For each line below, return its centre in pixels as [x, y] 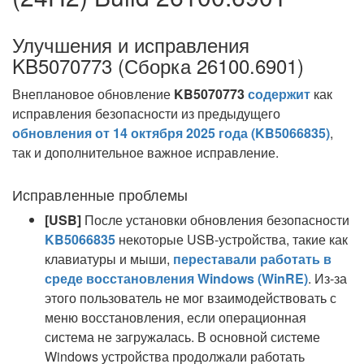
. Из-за [327, 278]
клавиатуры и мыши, [109, 259]
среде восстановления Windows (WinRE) [176, 278]
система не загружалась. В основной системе [182, 337]
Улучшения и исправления [131, 44]
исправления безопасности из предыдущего [146, 113]
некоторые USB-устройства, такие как [232, 239]
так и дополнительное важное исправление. [145, 152]
